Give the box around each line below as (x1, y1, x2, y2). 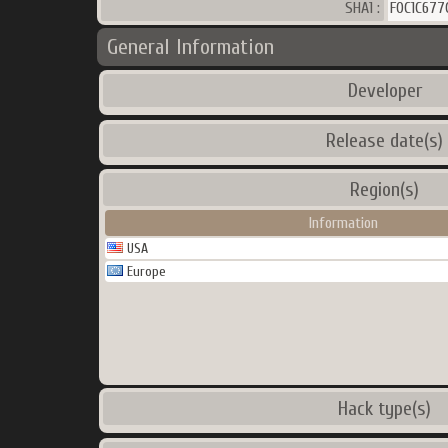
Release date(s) (326, 129, 443, 152)
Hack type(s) (338, 397, 431, 420)
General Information (107, 34, 274, 60)
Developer (347, 79, 422, 102)
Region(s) (350, 178, 419, 201)
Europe (123, 263, 166, 280)
